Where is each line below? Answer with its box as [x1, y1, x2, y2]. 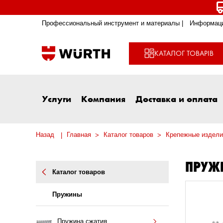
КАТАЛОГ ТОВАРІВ [154, 48, 214, 58]
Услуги [42, 93, 71, 105]
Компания [81, 93, 125, 105]
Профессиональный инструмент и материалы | [42, 19, 183, 27]
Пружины [52, 191, 82, 199]
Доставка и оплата [135, 93, 218, 105]
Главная [67, 131, 91, 139]
